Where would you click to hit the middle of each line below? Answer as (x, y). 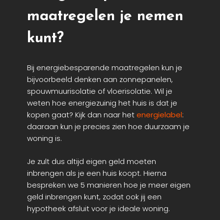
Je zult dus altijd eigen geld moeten (92, 161)
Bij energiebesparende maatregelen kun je (105, 68)
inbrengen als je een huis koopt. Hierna (97, 173)
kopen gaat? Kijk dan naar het (82, 115)
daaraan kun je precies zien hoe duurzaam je (108, 127)
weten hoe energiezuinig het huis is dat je (102, 103)
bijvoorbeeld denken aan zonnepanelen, (100, 80)
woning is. (44, 138)
